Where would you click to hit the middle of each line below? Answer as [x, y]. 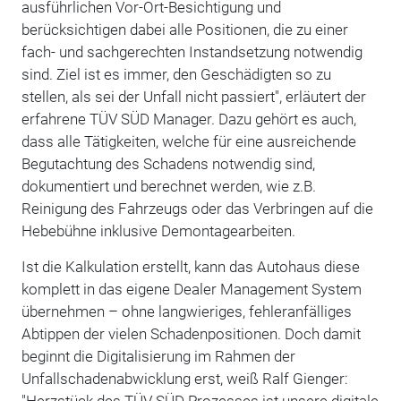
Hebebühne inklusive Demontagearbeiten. [158, 230]
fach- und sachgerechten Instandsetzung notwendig [192, 51]
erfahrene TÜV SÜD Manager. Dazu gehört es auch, [188, 119]
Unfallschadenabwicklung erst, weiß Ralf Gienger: [184, 378]
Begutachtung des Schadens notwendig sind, [168, 163]
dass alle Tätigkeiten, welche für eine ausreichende [188, 141]
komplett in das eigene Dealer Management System [191, 289]
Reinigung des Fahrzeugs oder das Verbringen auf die [197, 208]
